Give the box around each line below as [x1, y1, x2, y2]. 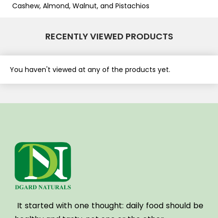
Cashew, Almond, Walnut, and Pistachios [12, 1, 149, 11]
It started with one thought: [15, 200, 126, 212]
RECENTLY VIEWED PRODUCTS [45, 30, 173, 43]
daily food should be [126, 200, 203, 212]
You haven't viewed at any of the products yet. [10, 65, 170, 75]
